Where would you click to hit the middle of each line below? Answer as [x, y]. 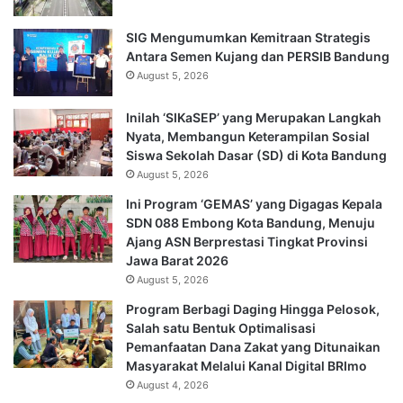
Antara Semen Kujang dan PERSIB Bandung [258, 57]
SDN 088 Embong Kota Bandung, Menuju [251, 223]
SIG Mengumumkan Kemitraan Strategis [248, 38]
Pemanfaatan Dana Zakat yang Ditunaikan [253, 347]
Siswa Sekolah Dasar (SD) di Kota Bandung [256, 156]
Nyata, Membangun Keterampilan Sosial [248, 137]
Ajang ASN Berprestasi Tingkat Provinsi [247, 242]
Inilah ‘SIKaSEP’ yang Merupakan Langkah [254, 118]
